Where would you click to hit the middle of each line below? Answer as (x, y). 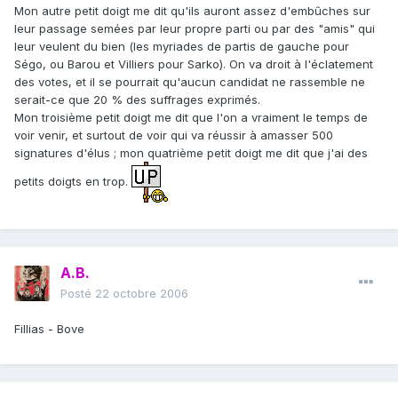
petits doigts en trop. (73, 181)
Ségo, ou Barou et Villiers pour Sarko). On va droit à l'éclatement (194, 64)
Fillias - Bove (49, 329)
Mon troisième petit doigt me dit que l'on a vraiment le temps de (191, 118)
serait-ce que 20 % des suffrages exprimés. (137, 100)
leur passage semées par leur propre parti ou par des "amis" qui (195, 29)
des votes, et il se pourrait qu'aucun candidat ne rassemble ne (190, 82)
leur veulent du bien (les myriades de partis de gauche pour (182, 47)
